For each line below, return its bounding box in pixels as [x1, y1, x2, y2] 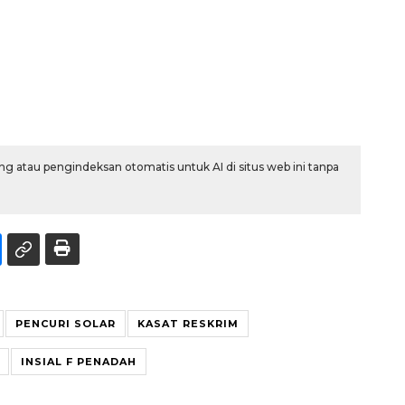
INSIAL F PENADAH [21, 354, 137, 368]
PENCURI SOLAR [15, 316, 116, 330]
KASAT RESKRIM [137, 316, 239, 330]
